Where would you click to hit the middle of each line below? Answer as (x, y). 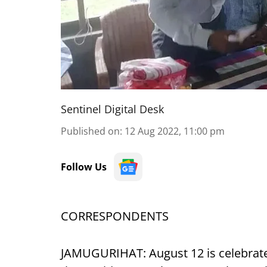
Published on (90, 131)
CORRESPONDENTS (115, 216)
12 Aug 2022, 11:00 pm (175, 131)
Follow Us (84, 167)
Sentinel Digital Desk (112, 109)
